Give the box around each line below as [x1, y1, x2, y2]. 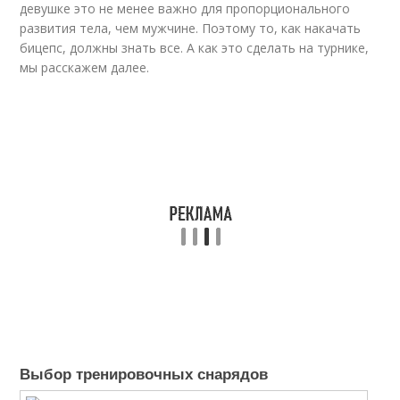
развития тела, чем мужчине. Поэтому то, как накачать [20, 20, 362, 37]
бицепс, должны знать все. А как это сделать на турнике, [20, 39, 370, 56]
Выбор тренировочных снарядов [20, 362, 269, 384]
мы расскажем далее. [20, 59, 150, 76]
